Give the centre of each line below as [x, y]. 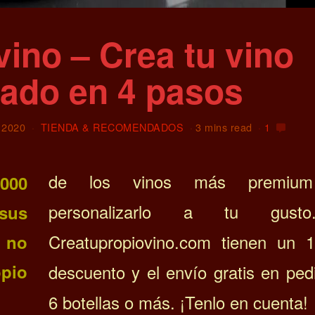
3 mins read [224, 127]
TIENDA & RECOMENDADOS [112, 127]
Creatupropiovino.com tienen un [177, 242]
